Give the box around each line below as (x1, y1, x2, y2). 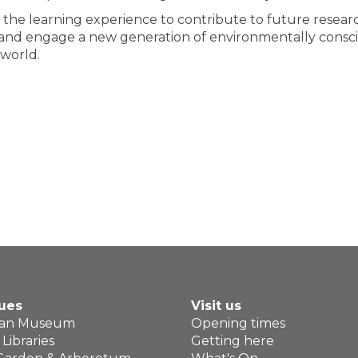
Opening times (191, 316, 285, 331)
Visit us (191, 298, 241, 313)
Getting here (191, 333, 274, 348)
